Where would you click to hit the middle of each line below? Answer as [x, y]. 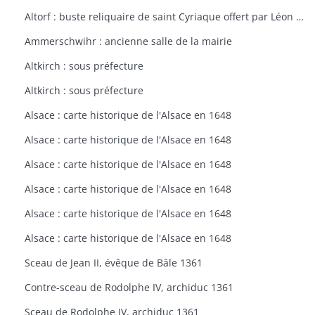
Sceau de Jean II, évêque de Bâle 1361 [114, 263]
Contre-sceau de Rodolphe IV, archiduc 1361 [129, 287]
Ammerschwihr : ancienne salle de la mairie [128, 41]
